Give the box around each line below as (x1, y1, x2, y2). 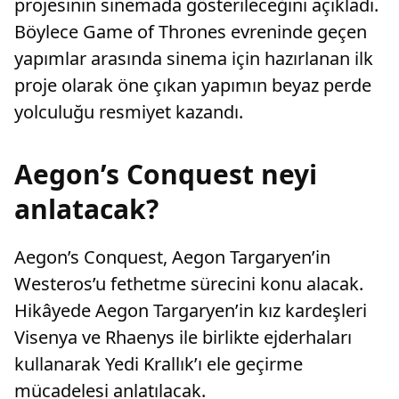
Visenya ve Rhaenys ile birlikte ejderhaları (14, 325, 352, 350)
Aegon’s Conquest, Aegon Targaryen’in (14, 245, 330, 270)
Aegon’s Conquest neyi (14, 156, 317, 193)
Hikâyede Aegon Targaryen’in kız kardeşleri (14, 298, 367, 323)
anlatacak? (14, 191, 159, 228)
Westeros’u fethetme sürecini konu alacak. (14, 272, 363, 297)
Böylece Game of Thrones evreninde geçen (14, 20, 367, 45)
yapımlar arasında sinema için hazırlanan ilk (14, 46, 373, 71)
